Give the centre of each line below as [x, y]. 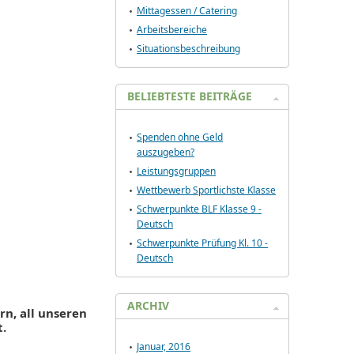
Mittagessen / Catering [187, 11]
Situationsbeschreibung [188, 49]
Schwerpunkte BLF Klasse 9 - [199, 209]
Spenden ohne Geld [180, 137]
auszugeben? [166, 152]
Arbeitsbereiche [172, 30]
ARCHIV [148, 305]
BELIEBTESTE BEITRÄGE [190, 96]
